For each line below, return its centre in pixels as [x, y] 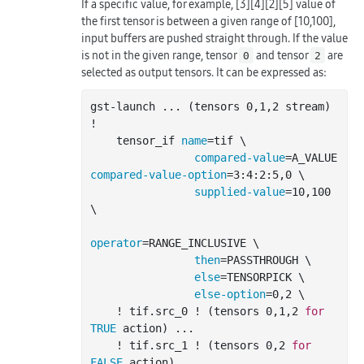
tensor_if [149, 140]
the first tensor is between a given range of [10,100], [208, 21]
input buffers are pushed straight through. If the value [214, 38]
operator [116, 243]
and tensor [282, 55]
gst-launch [126, 106]
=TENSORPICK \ [262, 277]
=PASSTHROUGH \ [266, 260]
